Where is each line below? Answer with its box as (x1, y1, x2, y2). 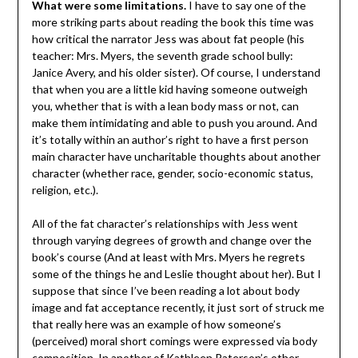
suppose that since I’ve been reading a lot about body (31, 284, 300, 298)
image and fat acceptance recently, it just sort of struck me (31, 300, 324, 315)
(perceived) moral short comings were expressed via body (31, 334, 317, 348)
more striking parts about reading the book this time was (31, 15, 314, 30)
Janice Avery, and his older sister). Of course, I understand (31, 66, 320, 80)
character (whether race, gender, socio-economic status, (31, 166, 313, 181)
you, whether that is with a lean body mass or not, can (31, 99, 299, 113)
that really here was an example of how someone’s (31, 317, 281, 332)
